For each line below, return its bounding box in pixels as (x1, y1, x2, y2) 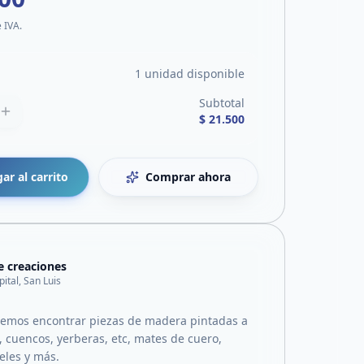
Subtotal (199, 95, 245, 110)
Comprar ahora (145, 169, 232, 184)
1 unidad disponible (135, 66, 245, 81)
